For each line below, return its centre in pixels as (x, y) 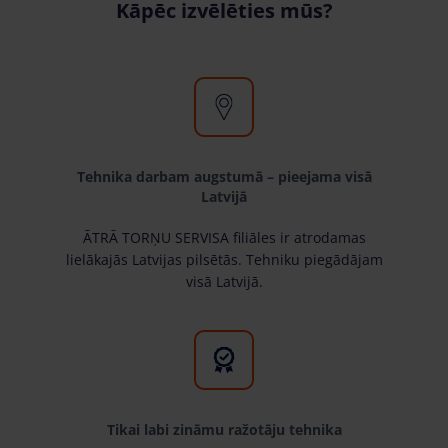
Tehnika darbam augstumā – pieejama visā (224, 176)
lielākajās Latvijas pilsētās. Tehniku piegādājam (224, 259)
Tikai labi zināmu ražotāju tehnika (224, 429)
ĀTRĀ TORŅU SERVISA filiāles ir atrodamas (224, 237)
